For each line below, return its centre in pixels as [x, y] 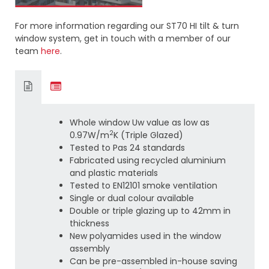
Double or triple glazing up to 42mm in [150, 211]
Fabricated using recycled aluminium [147, 161]
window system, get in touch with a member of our [122, 39]
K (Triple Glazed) [148, 135]
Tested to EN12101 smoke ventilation [143, 186]
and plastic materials [113, 173]
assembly [89, 249]
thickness [89, 224]
